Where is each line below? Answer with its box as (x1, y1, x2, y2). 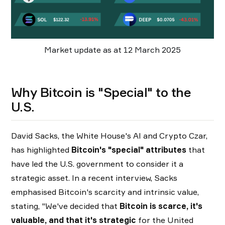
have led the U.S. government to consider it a (11, 159, 183, 169)
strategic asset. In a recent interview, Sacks (11, 173, 177, 183)
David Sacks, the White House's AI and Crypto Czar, (11, 131, 207, 141)
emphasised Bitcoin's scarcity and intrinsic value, (11, 187, 199, 197)
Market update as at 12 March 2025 (44, 45, 181, 55)
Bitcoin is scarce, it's (120, 201, 202, 211)
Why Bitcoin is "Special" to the (11, 84, 191, 100)
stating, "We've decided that (11, 201, 120, 211)
